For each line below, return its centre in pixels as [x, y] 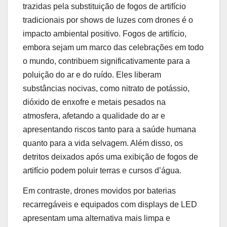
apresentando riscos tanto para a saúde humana [109, 129]
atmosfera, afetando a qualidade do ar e [94, 116]
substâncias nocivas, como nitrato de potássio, [106, 88]
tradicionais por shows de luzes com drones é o [108, 20]
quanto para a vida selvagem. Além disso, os [103, 143]
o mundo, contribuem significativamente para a [106, 61]
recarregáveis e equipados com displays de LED [110, 204]
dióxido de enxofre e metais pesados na [94, 102]
